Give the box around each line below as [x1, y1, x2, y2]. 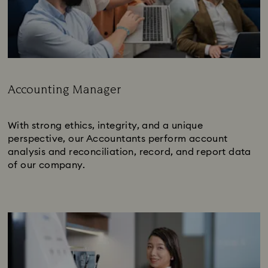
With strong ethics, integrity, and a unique [8, 120, 203, 130]
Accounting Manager [8, 81, 121, 98]
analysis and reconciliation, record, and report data [8, 147, 251, 157]
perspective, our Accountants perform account [8, 133, 228, 144]
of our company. [8, 160, 86, 170]
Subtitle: [7, 98, 44, 108]
